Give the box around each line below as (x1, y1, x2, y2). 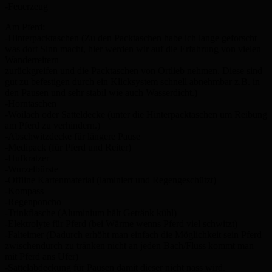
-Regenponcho (5, 196, 61, 207)
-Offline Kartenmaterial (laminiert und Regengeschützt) (5, 174, 216, 185)
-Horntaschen (5, 98, 56, 109)
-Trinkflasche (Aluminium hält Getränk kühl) (5, 207, 177, 218)
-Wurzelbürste (5, 163, 58, 174)
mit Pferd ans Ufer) (5, 251, 78, 262)
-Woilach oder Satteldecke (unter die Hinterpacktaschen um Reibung (5, 109, 267, 120)
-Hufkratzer (5, 152, 49, 163)
